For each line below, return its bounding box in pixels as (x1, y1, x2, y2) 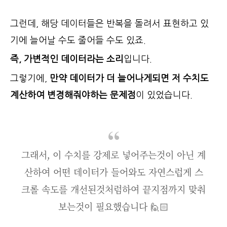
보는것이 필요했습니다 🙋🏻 (58, 200, 169, 213)
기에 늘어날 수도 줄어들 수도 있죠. (10, 35, 146, 45)
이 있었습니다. (136, 90, 193, 100)
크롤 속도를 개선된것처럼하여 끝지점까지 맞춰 (21, 182, 206, 196)
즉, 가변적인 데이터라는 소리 (10, 55, 124, 64)
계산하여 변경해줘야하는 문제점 (10, 90, 136, 100)
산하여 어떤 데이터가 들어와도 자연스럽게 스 (24, 165, 203, 179)
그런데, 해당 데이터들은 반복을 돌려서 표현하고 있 (10, 19, 209, 28)
